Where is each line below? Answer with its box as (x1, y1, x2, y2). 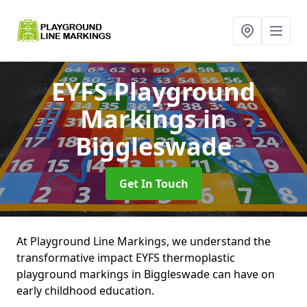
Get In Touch (119, 176, 188, 191)
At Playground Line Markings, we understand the (16, 234, 271, 249)
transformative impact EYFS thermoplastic (16, 250, 235, 265)
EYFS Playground (51, 75, 256, 108)
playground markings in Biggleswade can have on (16, 267, 275, 282)
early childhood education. (16, 283, 154, 298)
